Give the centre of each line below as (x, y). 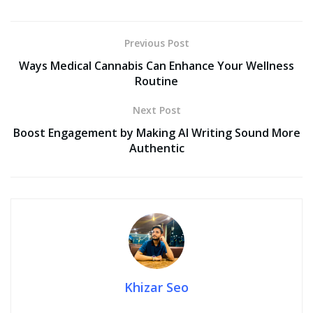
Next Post (156, 110)
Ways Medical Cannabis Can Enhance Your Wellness (156, 66)
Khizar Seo (156, 287)
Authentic (156, 148)
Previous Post (156, 43)
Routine (156, 81)
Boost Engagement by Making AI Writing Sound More (156, 133)
